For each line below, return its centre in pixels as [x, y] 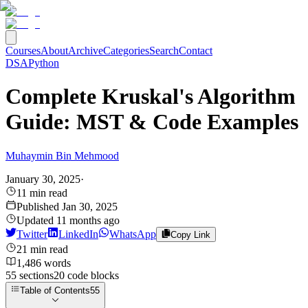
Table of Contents [55, 290]
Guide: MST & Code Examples [152, 122]
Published [39, 206]
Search [164, 51]
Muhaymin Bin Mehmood [62, 155]
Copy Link [191, 235]
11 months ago [88, 220]
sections [35, 276]
